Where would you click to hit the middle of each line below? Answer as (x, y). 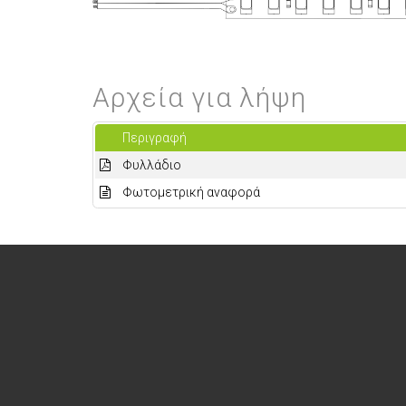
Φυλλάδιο (152, 164)
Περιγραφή (155, 137)
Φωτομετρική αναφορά (191, 192)
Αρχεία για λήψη (199, 97)
